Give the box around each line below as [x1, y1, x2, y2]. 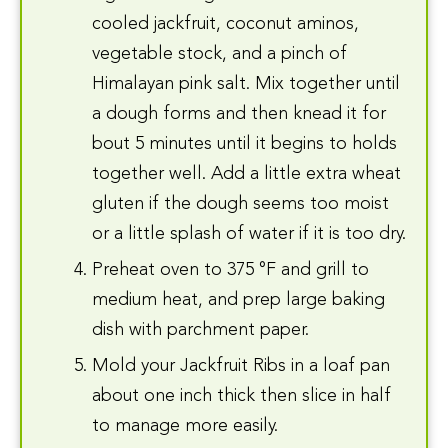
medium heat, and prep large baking [92, 290, 385, 309]
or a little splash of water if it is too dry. [92, 224, 406, 243]
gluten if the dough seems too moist [92, 194, 389, 213]
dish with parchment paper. [92, 320, 309, 339]
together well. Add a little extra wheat [92, 164, 401, 183]
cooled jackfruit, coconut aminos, [92, 14, 359, 33]
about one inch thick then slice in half [92, 386, 391, 405]
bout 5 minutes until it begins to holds [92, 134, 397, 153]
